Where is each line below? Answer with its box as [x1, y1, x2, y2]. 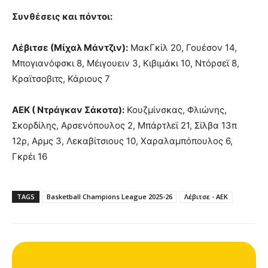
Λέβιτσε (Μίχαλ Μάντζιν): [12, 42, 128, 54]
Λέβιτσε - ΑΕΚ [184, 192, 228, 202]
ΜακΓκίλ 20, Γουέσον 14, [128, 42, 237, 54]
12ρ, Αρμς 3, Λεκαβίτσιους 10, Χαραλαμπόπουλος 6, [12, 135, 233, 147]
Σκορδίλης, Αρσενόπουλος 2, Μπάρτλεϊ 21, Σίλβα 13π [12, 120, 237, 132]
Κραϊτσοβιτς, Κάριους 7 [12, 73, 110, 85]
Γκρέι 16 [12, 151, 47, 163]
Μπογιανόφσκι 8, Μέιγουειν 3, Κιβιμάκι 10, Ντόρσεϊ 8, [12, 57, 239, 69]
